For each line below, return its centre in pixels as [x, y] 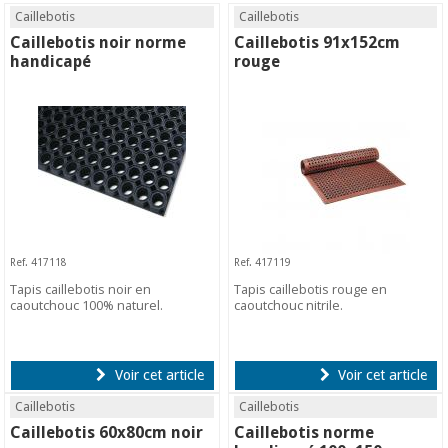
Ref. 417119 [263, 261]
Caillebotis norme [304, 432]
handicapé [51, 61]
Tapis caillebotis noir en [81, 288]
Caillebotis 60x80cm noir [107, 432]
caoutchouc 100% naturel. [87, 304]
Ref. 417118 [39, 261]
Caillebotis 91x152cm [317, 42]
